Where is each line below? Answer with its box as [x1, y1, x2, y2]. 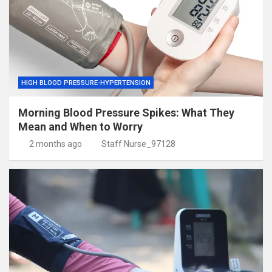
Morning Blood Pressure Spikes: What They [18, 106, 234, 120]
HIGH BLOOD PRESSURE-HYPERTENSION [21, 79, 151, 87]
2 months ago [29, 139, 82, 149]
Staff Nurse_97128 [101, 139, 175, 149]
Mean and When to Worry [18, 120, 143, 134]
